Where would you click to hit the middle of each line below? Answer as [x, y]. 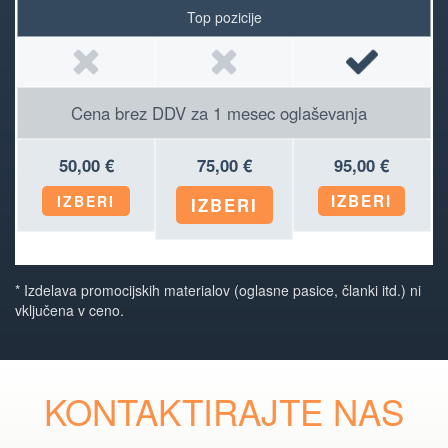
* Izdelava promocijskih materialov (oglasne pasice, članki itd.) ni [218, 289]
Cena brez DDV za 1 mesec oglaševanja [219, 112]
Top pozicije [224, 16]
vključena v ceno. [69, 309]
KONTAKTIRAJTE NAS [224, 410]
